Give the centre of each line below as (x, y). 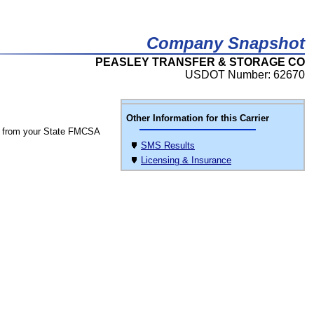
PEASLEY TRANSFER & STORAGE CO (200, 62)
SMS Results (168, 145)
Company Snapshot (226, 43)
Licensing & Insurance (186, 160)
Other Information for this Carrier (198, 118)
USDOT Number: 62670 (245, 75)
